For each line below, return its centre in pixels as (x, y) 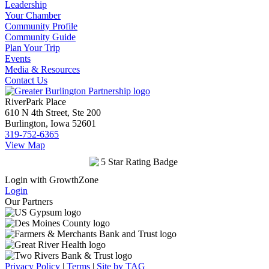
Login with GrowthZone (52, 180)
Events (18, 58)
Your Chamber (33, 15)
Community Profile (41, 26)
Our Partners (29, 201)
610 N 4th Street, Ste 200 (53, 112)
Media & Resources (42, 69)
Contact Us (26, 80)
